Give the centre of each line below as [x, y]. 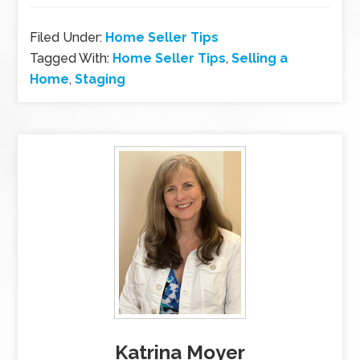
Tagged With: [72, 58]
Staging [100, 79]
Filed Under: [68, 37]
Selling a [260, 58]
